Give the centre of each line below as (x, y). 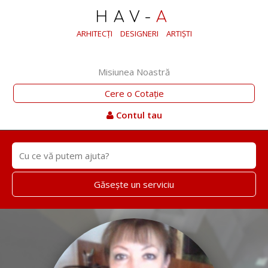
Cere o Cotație (134, 93)
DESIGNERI (139, 33)
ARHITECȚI (94, 33)
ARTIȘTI (179, 33)
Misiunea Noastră (134, 72)
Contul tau (138, 115)
